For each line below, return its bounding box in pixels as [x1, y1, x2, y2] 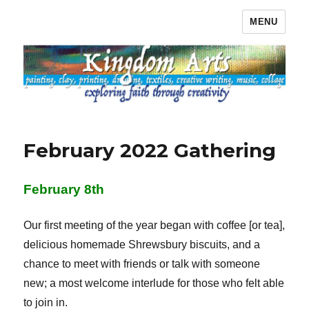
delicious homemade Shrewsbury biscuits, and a [23, 239, 261, 251]
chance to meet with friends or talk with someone [23, 258, 261, 270]
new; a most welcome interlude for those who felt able [23, 277, 285, 290]
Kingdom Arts [23, 21, 141, 41]
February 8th [23, 182, 105, 197]
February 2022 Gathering [23, 139, 277, 163]
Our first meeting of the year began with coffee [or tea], [23, 219, 286, 232]
